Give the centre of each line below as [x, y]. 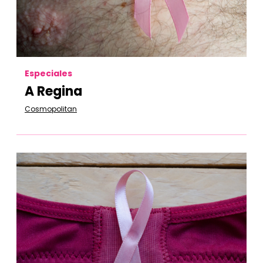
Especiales [48, 73]
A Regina [53, 91]
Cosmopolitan [51, 109]
